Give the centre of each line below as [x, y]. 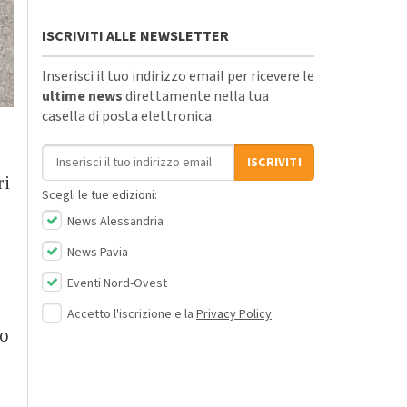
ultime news [82, 96]
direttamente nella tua [196, 96]
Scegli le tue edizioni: [99, 195]
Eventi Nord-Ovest [116, 283]
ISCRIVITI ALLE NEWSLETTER [135, 36]
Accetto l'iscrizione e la [132, 314]
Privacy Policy [234, 314]
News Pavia [96, 252]
